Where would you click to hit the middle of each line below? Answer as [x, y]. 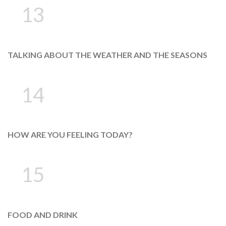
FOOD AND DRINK [43, 215]
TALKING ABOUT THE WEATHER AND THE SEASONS [107, 54]
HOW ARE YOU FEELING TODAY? [70, 135]
